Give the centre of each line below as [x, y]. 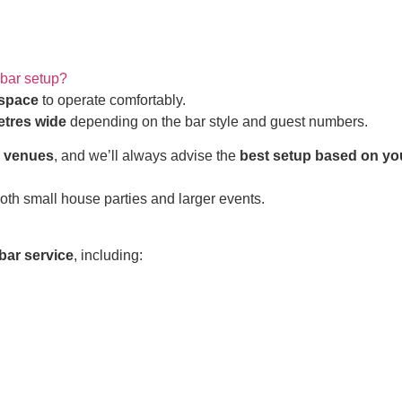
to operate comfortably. [112, 100]
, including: [108, 255]
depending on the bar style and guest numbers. [217, 122]
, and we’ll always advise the [147, 156]
